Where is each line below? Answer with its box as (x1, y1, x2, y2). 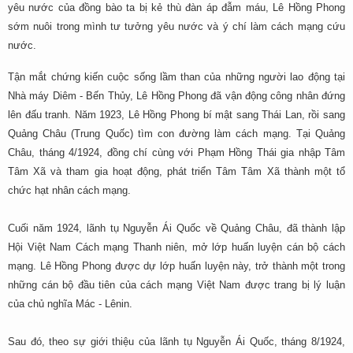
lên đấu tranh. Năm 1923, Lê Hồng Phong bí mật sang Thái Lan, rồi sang (8, 109, 345, 121)
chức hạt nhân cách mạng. (8, 184, 131, 196)
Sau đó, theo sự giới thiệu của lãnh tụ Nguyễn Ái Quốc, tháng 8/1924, (8, 336, 345, 347)
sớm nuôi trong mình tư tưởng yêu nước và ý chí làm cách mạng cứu (8, 20, 345, 32)
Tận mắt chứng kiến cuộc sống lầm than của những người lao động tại (8, 71, 345, 83)
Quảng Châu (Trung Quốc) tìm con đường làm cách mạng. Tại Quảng (8, 128, 345, 139)
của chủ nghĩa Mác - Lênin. (8, 298, 132, 310)
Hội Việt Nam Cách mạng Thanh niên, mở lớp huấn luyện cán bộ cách (8, 241, 345, 253)
